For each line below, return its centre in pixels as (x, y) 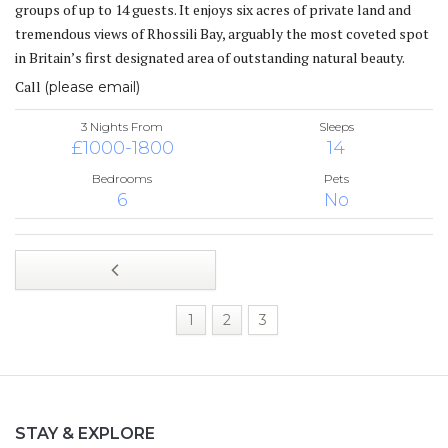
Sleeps (336, 126)
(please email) (92, 86)
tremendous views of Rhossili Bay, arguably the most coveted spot (222, 33)
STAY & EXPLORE (85, 433)
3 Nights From (122, 126)
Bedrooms (122, 178)
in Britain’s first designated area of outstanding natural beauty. (210, 57)
